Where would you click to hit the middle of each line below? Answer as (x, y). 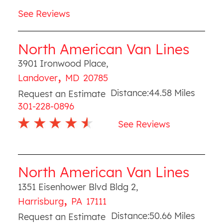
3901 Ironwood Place (62, 63)
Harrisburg (41, 201)
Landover (38, 78)
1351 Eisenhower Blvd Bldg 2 (77, 187)
